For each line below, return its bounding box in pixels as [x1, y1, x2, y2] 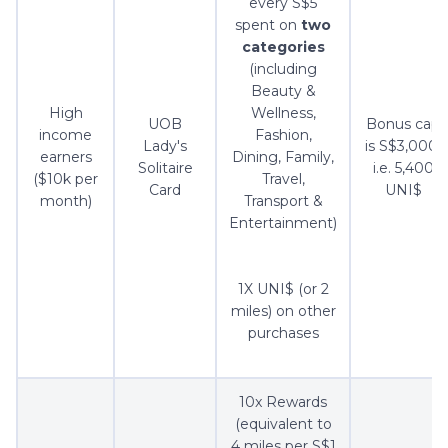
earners [39, 148, 92, 167]
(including [249, 60, 317, 79]
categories [241, 38, 325, 57]
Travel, [261, 170, 305, 189]
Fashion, [254, 126, 312, 145]
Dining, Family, [232, 148, 334, 167]
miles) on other [230, 302, 336, 321]
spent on [235, 16, 301, 35]
